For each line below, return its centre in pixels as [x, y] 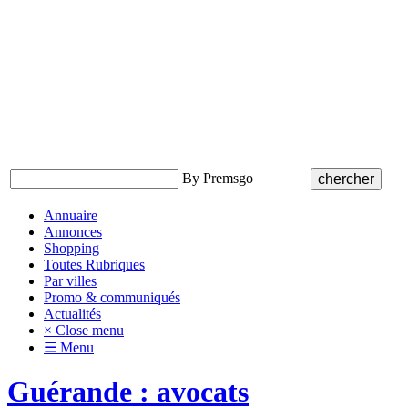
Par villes [70, 281]
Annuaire [71, 215]
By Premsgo [216, 178]
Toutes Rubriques [94, 265]
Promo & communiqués [112, 297]
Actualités [72, 314]
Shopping [71, 248]
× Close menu [84, 330]
